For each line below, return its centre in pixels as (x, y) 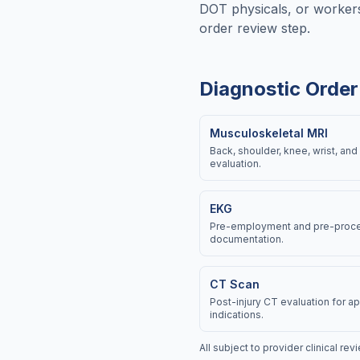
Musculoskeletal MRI (269, 133)
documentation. (247, 239)
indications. (237, 315)
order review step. (255, 28)
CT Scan (235, 284)
